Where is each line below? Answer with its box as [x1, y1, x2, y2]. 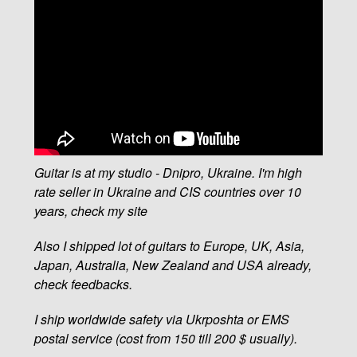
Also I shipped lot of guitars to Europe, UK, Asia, [33, 236, 304, 255]
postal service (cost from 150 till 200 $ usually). [33, 328, 297, 347]
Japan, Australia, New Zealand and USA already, [33, 255, 312, 274]
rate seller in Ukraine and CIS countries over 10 [33, 182, 301, 201]
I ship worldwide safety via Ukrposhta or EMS [33, 309, 289, 328]
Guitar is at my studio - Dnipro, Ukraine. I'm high [33, 163, 302, 182]
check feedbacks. [33, 274, 132, 293]
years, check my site [33, 201, 147, 220]
